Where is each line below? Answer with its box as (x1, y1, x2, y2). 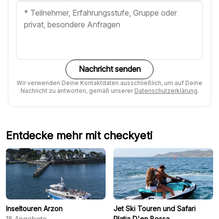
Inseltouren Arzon (6, 204, 63, 213)
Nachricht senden (78, 64, 141, 74)
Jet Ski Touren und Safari (113, 204, 196, 213)
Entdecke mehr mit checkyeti (6, 129, 153, 142)
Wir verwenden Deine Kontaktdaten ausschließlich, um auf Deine (17, 79, 202, 87)
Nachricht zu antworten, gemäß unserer (20, 87, 134, 94)
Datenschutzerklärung (134, 87, 197, 94)
